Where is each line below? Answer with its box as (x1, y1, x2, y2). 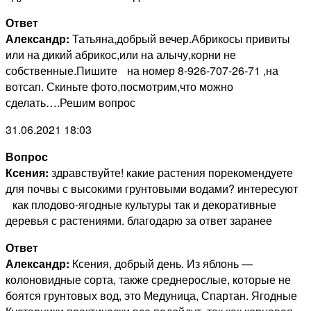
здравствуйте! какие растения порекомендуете (49, 165, 293, 181)
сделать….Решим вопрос (6, 94, 135, 111)
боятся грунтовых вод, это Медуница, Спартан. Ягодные (6, 287, 297, 304)
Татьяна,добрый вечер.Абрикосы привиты (69, 31, 290, 47)
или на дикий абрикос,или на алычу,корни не (6, 47, 236, 63)
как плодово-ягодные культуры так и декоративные (6, 196, 276, 213)
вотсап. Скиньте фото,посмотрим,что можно (6, 78, 233, 95)
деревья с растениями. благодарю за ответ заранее (6, 212, 272, 229)
